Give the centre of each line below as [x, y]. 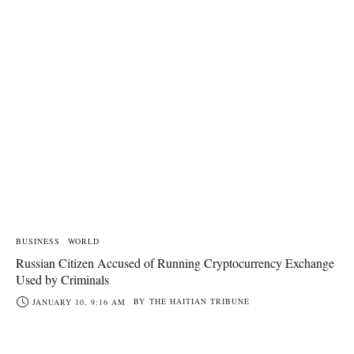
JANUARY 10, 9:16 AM [79, 302]
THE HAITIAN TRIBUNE [200, 301]
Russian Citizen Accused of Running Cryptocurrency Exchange [175, 263]
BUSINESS [38, 241]
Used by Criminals [62, 280]
